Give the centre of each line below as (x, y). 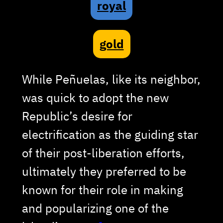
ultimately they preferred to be (104, 171)
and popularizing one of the (95, 208)
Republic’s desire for (77, 116)
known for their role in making (102, 189)
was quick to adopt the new (95, 97)
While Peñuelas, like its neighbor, (111, 79)
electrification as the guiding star (110, 134)
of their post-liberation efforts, (103, 153)
